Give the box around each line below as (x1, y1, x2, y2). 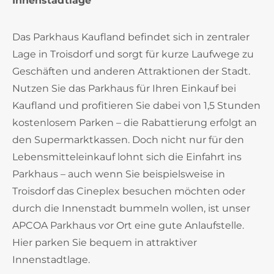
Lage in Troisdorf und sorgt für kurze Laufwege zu (12, 48, 254, 60)
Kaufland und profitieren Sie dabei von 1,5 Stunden (12, 100, 261, 111)
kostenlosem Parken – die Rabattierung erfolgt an (12, 117, 257, 128)
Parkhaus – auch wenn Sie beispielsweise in (12, 168, 225, 180)
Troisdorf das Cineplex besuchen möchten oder (12, 185, 245, 197)
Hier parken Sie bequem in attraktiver (12, 237, 197, 248)
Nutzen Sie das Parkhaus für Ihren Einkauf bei (12, 83, 236, 94)
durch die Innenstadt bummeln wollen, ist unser (12, 202, 250, 214)
